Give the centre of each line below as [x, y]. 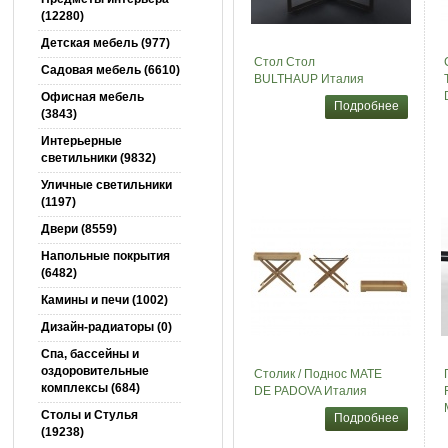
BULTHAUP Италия [308, 79]
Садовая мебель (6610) [110, 70]
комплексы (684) [90, 388]
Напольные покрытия [105, 256]
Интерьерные [81, 141]
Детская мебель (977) [105, 43]
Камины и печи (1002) [104, 300]
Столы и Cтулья [89, 415]
